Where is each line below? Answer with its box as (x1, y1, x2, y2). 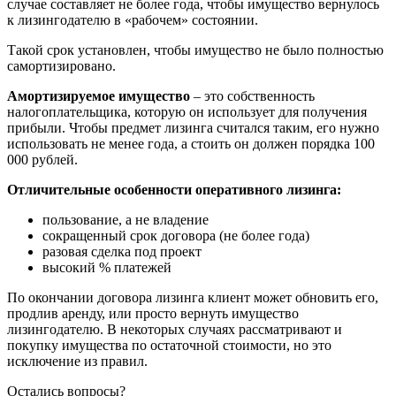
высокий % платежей (42, 260, 171, 276)
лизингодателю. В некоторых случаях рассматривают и (7, 322, 342, 338)
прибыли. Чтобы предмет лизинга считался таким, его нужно (7, 120, 379, 136)
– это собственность (190, 88, 315, 104)
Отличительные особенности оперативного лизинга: (7, 182, 341, 198)
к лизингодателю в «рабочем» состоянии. (7, 12, 258, 28)
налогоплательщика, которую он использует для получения (7, 104, 367, 120)
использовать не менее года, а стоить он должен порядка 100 (7, 136, 375, 152)
